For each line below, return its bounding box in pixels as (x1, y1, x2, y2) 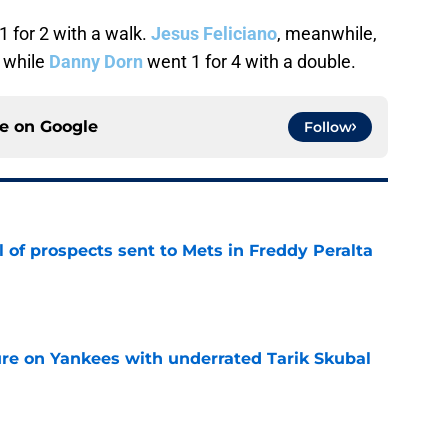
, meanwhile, (277, 23, 377, 45)
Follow (304, 118, 352, 137)
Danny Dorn (49, 51, 143, 73)
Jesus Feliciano (151, 23, 277, 45)
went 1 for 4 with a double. (143, 51, 356, 73)
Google (40, 117, 98, 137)
